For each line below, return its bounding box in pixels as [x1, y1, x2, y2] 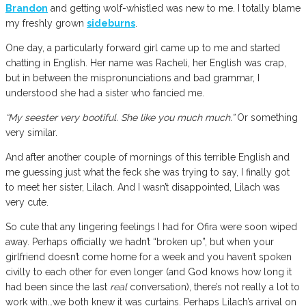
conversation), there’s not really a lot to [130, 281, 300, 292]
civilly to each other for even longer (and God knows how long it [5, 266, 292, 277]
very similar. [5, 126, 57, 138]
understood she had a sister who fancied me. [5, 87, 204, 98]
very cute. [5, 196, 48, 208]
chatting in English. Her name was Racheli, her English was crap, [5, 57, 286, 68]
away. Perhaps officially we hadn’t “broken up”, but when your [5, 236, 274, 247]
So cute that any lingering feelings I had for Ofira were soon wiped [5, 221, 297, 232]
